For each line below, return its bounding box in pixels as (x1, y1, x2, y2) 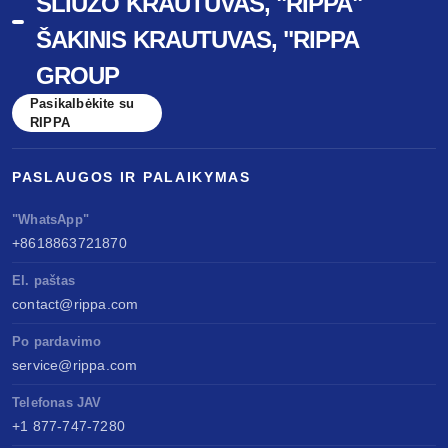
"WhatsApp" (12, 212, 89, 228)
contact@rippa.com (12, 296, 139, 313)
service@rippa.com (12, 357, 138, 374)
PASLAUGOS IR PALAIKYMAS (12, 169, 251, 186)
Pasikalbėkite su (30, 96, 135, 112)
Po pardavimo (12, 334, 102, 350)
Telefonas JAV (12, 395, 102, 411)
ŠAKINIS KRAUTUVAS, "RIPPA (36, 26, 359, 54)
